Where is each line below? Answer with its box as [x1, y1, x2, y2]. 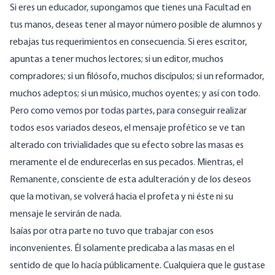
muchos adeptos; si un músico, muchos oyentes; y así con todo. [10, 89, 260, 99]
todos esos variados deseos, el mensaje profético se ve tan [10, 123, 245, 134]
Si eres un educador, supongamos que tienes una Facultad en [10, 3, 251, 14]
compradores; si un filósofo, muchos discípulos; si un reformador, [10, 72, 264, 82]
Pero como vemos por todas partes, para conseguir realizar [10, 106, 247, 117]
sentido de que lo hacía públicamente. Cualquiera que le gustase [10, 261, 265, 271]
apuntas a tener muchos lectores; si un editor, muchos [10, 55, 223, 65]
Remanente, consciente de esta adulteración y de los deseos [10, 175, 251, 185]
